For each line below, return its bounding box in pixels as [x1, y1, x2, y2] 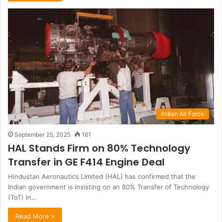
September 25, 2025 [14, 131, 70, 139]
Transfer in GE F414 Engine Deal [8, 155, 165, 169]
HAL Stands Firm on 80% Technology [8, 141, 190, 156]
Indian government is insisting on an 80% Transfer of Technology [8, 183, 209, 191]
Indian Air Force [161, 110, 204, 118]
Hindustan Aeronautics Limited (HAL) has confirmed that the [8, 172, 196, 181]
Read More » [15, 212, 55, 221]
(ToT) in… [8, 193, 37, 202]
